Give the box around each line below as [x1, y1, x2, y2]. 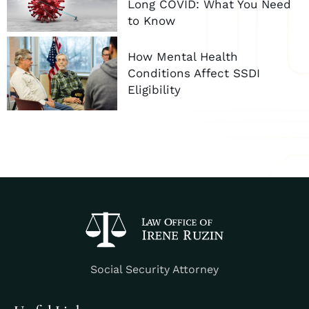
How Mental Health [128, 50, 238, 64]
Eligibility [128, 83, 181, 97]
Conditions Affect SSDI [128, 66, 260, 81]
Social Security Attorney [90, 263, 219, 277]
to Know [128, 13, 175, 28]
